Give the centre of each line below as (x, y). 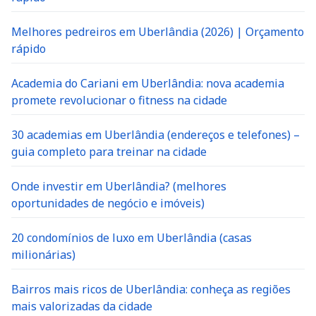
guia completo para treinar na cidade (109, 152)
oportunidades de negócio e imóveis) (108, 203)
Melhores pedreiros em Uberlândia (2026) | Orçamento (158, 32)
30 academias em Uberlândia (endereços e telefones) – (156, 135)
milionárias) (43, 255)
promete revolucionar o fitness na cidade (119, 100)
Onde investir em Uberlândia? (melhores (119, 186)
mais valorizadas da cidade (82, 306)
